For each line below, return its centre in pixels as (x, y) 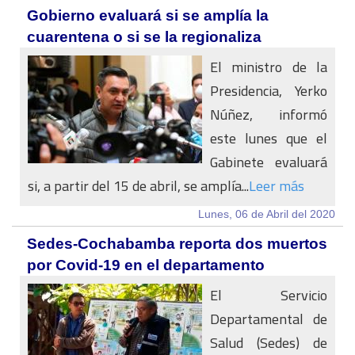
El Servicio (269, 295)
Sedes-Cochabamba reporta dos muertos (177, 244)
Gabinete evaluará (269, 162)
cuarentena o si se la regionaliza (144, 37)
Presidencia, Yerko (269, 91)
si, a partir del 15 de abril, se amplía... (138, 186)
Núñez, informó (269, 115)
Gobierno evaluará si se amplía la (148, 15)
